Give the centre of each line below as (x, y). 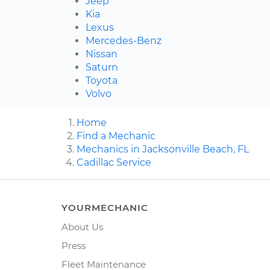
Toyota (102, 81)
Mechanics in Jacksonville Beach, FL (163, 149)
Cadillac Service (114, 163)
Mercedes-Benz (124, 41)
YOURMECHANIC (105, 208)
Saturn (102, 67)
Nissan (102, 54)
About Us (82, 227)
